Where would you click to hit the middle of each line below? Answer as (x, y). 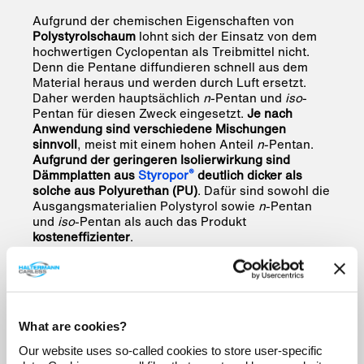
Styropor (163, 175)
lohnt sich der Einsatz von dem (226, 36)
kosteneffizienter (81, 237)
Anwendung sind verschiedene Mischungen (159, 129)
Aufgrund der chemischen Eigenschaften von (163, 21)
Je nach (270, 113)
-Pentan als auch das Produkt (160, 221)
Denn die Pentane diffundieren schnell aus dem (170, 67)
